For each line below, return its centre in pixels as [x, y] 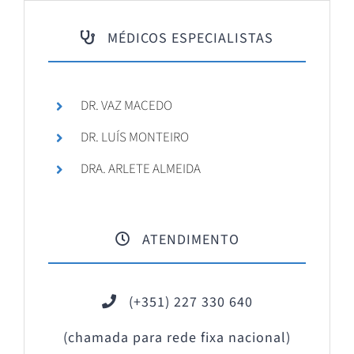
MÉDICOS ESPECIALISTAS [185, 39]
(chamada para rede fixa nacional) [177, 337]
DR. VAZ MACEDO [126, 106]
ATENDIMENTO [185, 239]
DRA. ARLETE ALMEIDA [140, 169]
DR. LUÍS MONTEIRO [134, 137]
